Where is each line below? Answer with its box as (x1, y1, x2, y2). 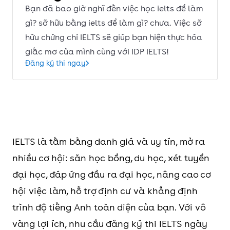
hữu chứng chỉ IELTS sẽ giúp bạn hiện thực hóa (25, 32, 202, 42)
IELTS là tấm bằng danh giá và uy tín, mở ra (12, 136, 205, 147)
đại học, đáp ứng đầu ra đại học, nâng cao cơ (12, 169, 210, 180)
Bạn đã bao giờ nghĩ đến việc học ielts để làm (25, 4, 203, 13)
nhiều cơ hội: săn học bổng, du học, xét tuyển (12, 152, 209, 163)
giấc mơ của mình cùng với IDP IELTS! (25, 47, 169, 56)
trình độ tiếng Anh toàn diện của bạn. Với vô (12, 202, 205, 213)
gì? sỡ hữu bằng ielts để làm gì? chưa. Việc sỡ (25, 18, 202, 28)
